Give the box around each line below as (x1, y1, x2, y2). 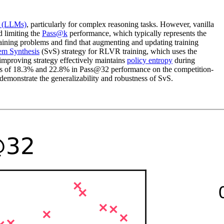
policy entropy (127, 55, 172, 64)
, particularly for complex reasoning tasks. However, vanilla (26, 19, 214, 28)
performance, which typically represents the (67, 28, 206, 37)
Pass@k (42, 28, 67, 37)
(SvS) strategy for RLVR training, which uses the (39, 46, 197, 55)
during (172, 55, 195, 64)
